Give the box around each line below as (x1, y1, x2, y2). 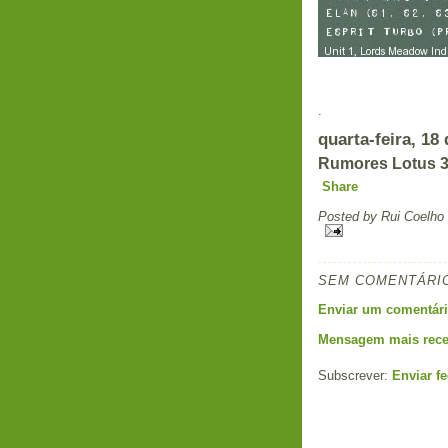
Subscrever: (318, 367, 392, 383)
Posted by (318, 208, 381, 224)
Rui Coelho (381, 208, 444, 224)
